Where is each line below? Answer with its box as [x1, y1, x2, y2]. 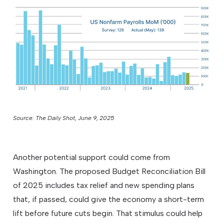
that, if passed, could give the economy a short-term [13, 194, 204, 204]
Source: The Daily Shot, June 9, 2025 [13, 114, 114, 121]
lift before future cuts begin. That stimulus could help [13, 208, 203, 218]
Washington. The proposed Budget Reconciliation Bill [13, 166, 206, 176]
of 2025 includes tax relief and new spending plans [13, 180, 195, 190]
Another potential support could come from [13, 152, 170, 162]
